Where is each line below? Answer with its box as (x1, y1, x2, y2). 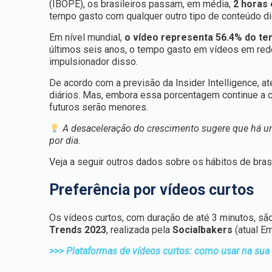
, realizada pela (106, 224, 173, 236)
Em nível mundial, (49, 32, 125, 43)
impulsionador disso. (49, 56, 138, 67)
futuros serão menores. (49, 101, 149, 113)
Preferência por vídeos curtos (49, 181, 254, 199)
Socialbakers (172, 224, 236, 236)
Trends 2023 (49, 224, 107, 236)
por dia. (49, 135, 81, 146)
